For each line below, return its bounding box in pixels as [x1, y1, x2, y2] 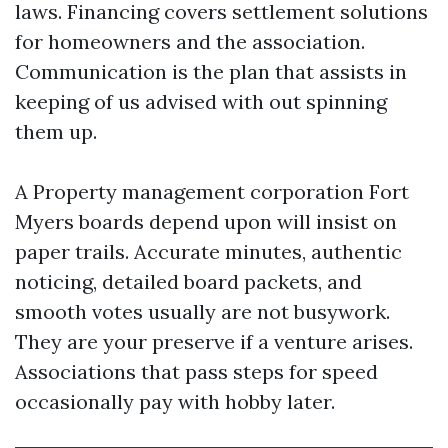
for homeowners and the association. [15, 29, 365, 54]
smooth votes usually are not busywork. [15, 299, 390, 324]
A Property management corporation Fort [15, 179, 409, 204]
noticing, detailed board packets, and [15, 269, 362, 294]
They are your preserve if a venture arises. [15, 329, 413, 354]
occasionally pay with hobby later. [15, 389, 335, 414]
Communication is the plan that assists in [15, 59, 407, 84]
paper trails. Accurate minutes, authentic [15, 239, 402, 264]
